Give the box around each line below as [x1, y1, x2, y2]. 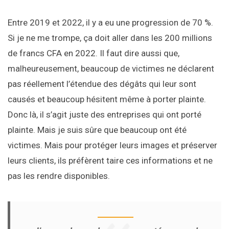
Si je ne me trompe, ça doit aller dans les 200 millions [8, 33, 212, 43]
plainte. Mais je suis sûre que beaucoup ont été [8, 125, 187, 135]
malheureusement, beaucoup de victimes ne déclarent [8, 63, 214, 74]
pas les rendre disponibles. [8, 171, 110, 181]
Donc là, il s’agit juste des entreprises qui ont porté [8, 109, 201, 120]
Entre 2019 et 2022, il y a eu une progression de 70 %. [8, 17, 213, 28]
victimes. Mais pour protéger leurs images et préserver [8, 140, 217, 151]
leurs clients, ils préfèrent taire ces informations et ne [8, 155, 213, 166]
